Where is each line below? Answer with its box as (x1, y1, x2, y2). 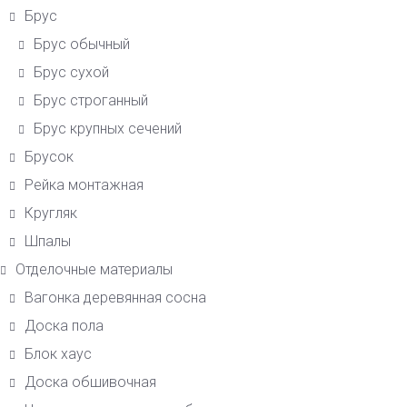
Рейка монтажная (25, 176, 144, 194)
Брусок (25, 148, 74, 166)
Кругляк (25, 204, 77, 223)
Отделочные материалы (15, 261, 173, 279)
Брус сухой (34, 64, 109, 82)
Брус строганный (34, 92, 148, 110)
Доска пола (25, 317, 104, 335)
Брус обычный (34, 35, 130, 54)
